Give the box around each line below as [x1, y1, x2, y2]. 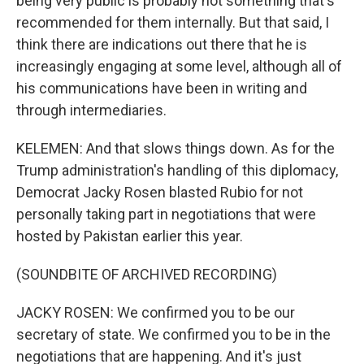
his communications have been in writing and [16, 80, 307, 97]
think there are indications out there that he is [16, 36, 307, 53]
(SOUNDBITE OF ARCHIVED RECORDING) [16, 266, 277, 283]
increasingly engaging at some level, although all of [16, 58, 342, 75]
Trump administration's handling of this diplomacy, [16, 162, 338, 179]
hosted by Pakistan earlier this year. [16, 227, 243, 245]
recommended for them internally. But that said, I [16, 14, 329, 31]
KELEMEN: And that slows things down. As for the [16, 140, 335, 157]
